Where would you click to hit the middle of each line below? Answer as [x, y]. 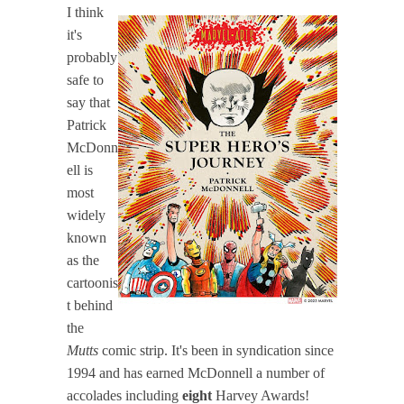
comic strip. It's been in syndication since [216, 350]
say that [88, 102]
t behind [90, 305]
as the [83, 260]
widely [86, 215]
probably [92, 57]
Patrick [87, 124]
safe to [85, 79]
